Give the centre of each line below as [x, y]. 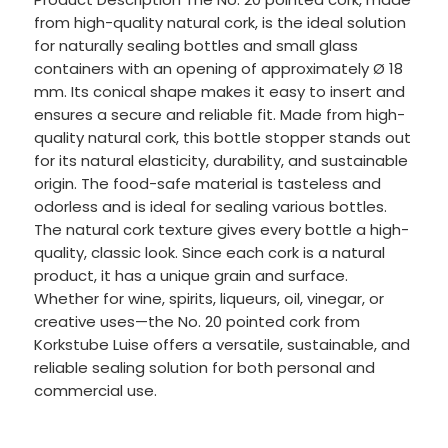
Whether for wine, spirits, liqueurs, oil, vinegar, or [208, 298]
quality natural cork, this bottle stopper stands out [222, 137]
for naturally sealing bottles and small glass [195, 45]
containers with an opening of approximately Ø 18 [218, 68]
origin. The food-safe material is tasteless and [207, 183]
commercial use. [95, 390]
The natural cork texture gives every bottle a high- [221, 229]
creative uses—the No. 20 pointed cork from [196, 321]
